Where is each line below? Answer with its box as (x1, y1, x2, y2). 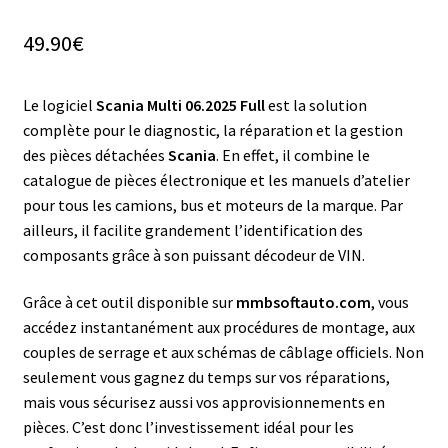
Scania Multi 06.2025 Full (95, 94, 265, 115)
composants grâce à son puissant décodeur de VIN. (22, 244, 365, 265)
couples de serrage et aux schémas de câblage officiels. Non (22, 342, 424, 363)
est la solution (264, 94, 367, 115)
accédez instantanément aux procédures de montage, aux (22, 317, 415, 338)
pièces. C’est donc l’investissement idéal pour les (22, 417, 354, 438)
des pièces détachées (22, 144, 168, 165)
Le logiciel (22, 94, 96, 115)
